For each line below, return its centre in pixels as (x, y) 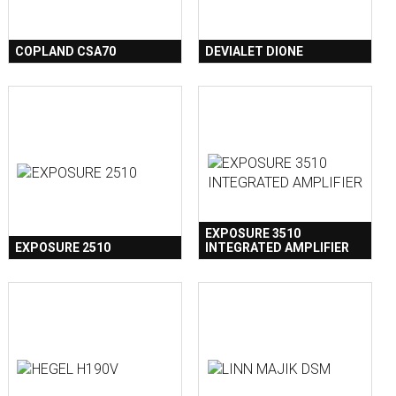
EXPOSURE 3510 (253, 234)
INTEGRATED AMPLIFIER (277, 248)
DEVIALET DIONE (254, 52)
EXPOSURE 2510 (62, 248)
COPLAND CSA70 (65, 52)
